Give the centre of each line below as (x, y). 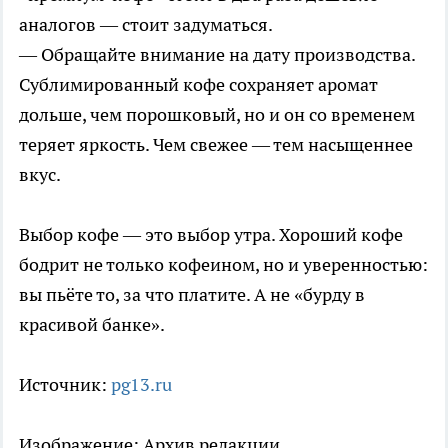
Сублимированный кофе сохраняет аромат (198, 84)
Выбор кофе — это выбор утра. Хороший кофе (211, 234)
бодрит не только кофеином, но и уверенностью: (223, 264)
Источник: (65, 384)
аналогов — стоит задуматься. (146, 24)
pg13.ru (141, 384)
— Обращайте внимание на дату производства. (217, 54)
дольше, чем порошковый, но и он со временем (217, 114)
